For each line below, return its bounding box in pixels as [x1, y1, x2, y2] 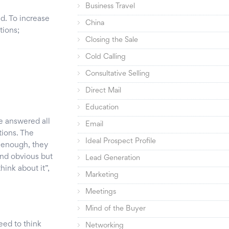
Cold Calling [85, 54, 126, 61]
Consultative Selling [85, 71, 150, 78]
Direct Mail [85, 87, 122, 95]
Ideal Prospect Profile [85, 138, 156, 145]
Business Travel [85, 3, 135, 10]
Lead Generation [85, 155, 141, 162]
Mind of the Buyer [85, 205, 146, 213]
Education [85, 104, 119, 111]
